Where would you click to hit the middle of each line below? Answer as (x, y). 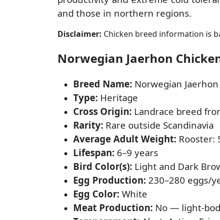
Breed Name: (103, 83)
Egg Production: (110, 180)
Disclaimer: (80, 34)
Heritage (118, 97)
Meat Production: (113, 207)
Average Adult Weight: (125, 138)
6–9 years (136, 152)
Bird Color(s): (103, 166)
